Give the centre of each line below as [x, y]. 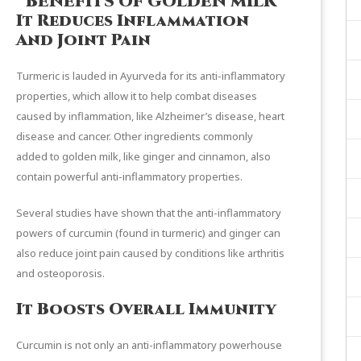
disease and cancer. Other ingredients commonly [135, 136]
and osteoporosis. [60, 273]
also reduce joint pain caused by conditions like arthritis [150, 253]
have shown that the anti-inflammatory [187, 212]
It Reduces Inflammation [133, 20]
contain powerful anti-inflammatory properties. [129, 176]
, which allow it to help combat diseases [162, 95]
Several [35, 212]
